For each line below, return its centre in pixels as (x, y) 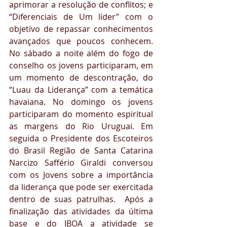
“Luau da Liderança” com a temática (81, 90)
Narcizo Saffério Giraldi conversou (81, 163)
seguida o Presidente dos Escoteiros (81, 139)
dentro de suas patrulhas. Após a (81, 199)
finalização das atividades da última (81, 212)
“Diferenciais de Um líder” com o (81, 17)
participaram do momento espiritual (81, 114)
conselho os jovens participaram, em (81, 66)
